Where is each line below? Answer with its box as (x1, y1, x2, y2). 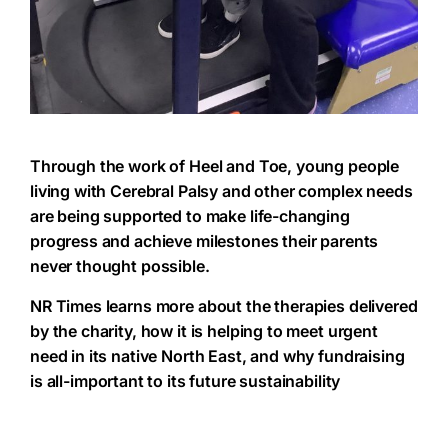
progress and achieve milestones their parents (30, 231, 379, 252)
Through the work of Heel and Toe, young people (30, 156, 400, 177)
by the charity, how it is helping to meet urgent (30, 321, 378, 342)
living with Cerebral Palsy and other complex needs (30, 181, 413, 202)
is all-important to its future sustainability (30, 371, 341, 392)
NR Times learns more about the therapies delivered (30, 296, 418, 317)
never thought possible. (30, 256, 210, 277)
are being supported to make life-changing (30, 206, 350, 227)
